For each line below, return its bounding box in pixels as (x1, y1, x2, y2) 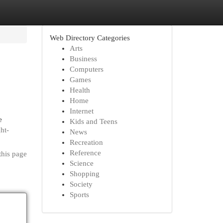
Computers (69, 65, 104, 73)
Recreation (69, 138, 103, 146)
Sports (69, 191, 89, 199)
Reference (69, 149, 101, 157)
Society (69, 180, 93, 188)
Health (69, 86, 90, 94)
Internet (69, 107, 94, 115)
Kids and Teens (69, 117, 117, 125)
